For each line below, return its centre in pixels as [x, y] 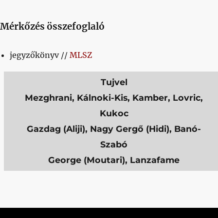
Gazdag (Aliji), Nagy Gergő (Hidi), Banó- [114, 128]
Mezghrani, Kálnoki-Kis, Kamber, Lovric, [114, 97]
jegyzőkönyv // [40, 55]
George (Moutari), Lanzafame [114, 160]
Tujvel [114, 82]
